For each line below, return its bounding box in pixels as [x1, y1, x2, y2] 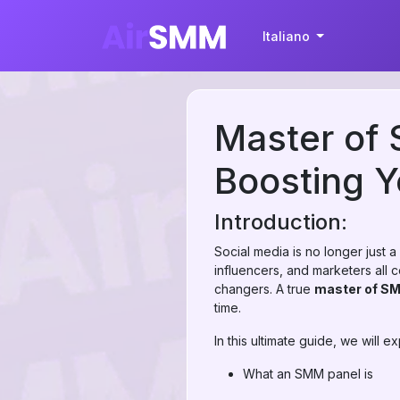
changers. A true [214, 281, 314, 296]
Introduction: [214, 209, 347, 235]
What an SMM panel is [243, 366, 373, 381]
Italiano [262, 28, 313, 44]
